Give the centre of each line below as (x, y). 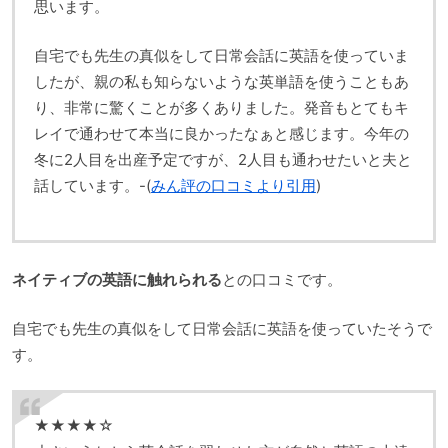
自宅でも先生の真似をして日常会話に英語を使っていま (221, 55)
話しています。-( (93, 185)
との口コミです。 (281, 280)
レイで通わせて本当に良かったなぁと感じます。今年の (221, 133)
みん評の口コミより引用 (233, 185)
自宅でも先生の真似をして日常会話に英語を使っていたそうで (222, 328)
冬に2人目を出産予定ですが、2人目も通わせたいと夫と (223, 159)
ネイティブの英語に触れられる (117, 280)
